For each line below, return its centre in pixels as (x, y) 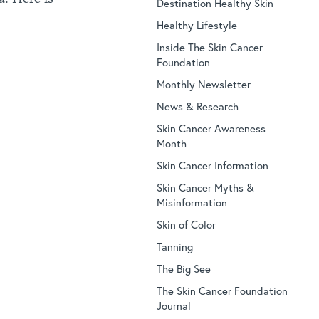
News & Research (197, 106)
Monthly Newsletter (203, 84)
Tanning (174, 247)
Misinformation (192, 203)
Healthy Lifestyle (197, 25)
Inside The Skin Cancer (209, 47)
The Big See (183, 269)
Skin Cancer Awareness (211, 129)
